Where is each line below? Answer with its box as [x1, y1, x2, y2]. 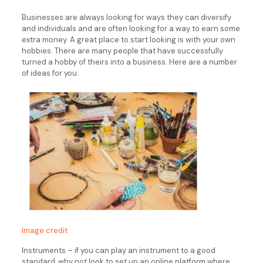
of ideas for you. [21, 68, 79, 78]
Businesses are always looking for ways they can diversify [21, 12, 231, 22]
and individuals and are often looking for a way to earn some [21, 23, 240, 33]
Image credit [21, 225, 68, 235]
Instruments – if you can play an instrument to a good [21, 245, 215, 255]
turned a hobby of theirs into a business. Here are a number [21, 57, 237, 67]
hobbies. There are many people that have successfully [21, 46, 223, 56]
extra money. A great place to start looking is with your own [21, 35, 235, 45]
